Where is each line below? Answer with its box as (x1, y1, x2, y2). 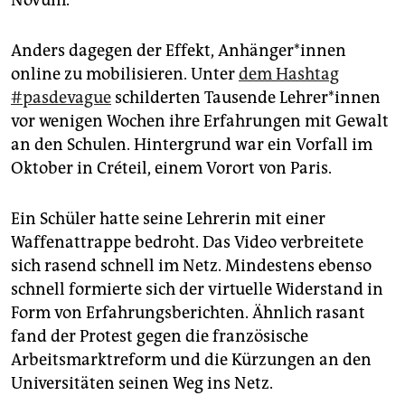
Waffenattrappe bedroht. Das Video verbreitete (11, 231, 363, 252)
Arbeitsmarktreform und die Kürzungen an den (11, 349, 372, 370)
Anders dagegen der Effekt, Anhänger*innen (11, 40, 346, 61)
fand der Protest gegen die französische (11, 325, 308, 346)
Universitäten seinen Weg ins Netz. (11, 372, 273, 393)
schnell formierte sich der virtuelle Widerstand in (11, 278, 383, 299)
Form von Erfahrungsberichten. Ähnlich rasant (11, 302, 365, 323)
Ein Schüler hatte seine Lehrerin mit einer (11, 208, 325, 229)
